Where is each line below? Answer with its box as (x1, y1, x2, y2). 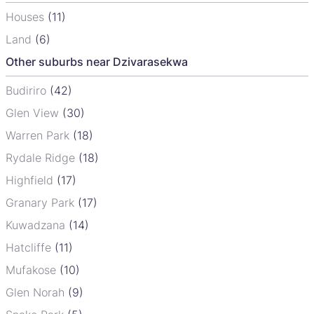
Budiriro (6, 83, 50, 97)
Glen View (6, 105, 62, 120)
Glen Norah (6, 285, 68, 299)
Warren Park (6, 128, 73, 142)
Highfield (6, 172, 57, 187)
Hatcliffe (6, 240, 55, 254)
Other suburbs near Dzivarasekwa (6, 54, 188, 69)
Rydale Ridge (6, 150, 78, 165)
